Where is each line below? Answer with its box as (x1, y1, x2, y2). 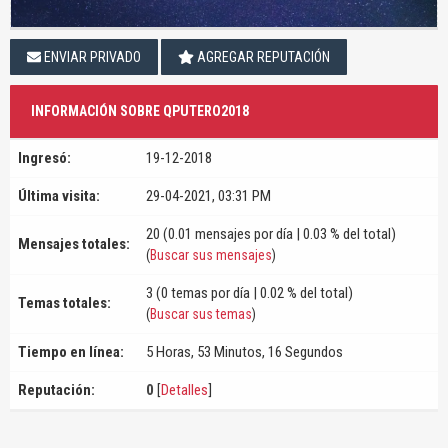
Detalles (161, 381, 208, 399)
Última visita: (18, 187, 100, 205)
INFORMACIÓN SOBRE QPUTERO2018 (31, 103, 249, 119)
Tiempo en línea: (18, 343, 124, 361)
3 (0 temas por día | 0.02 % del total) (146, 284, 353, 302)
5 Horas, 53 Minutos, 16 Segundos (146, 343, 343, 361)
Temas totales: (18, 294, 111, 312)
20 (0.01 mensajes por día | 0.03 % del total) (146, 225, 396, 243)
